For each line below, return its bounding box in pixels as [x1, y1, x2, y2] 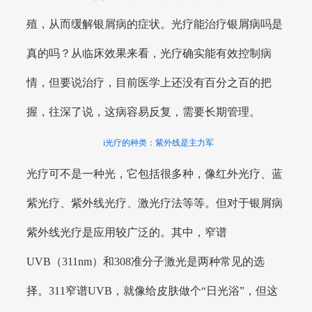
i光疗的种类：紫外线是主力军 [103, 137, 214, 148]
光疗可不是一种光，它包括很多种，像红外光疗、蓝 [26, 167, 283, 180]
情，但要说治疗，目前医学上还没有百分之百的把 [26, 76, 272, 88]
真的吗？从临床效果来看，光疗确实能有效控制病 [26, 47, 272, 59]
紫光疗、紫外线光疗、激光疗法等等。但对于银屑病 [26, 196, 283, 209]
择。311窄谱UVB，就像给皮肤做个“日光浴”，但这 [26, 284, 279, 297]
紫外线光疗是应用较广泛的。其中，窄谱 [26, 226, 228, 238]
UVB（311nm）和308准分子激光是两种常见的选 [26, 255, 265, 267]
